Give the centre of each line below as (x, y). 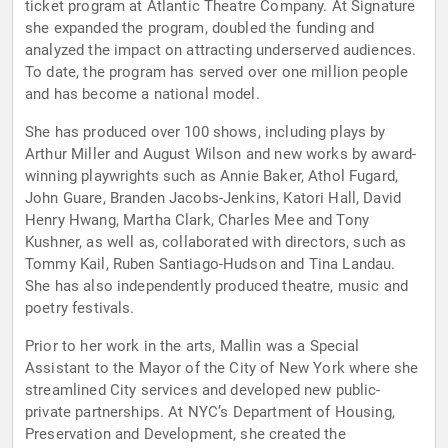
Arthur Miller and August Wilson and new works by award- (221, 154)
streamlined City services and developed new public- (203, 390)
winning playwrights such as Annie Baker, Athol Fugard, (212, 176)
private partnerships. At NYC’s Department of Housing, (210, 412)
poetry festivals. (80, 308)
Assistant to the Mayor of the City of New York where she (222, 368)
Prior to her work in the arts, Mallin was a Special (192, 346)
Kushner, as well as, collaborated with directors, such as (216, 242)
